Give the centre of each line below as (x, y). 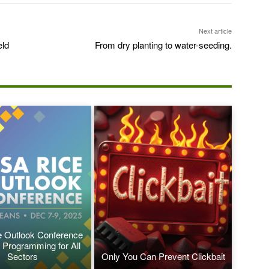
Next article (215, 31)
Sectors (23, 256)
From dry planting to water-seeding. (163, 45)
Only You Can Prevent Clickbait (163, 256)
